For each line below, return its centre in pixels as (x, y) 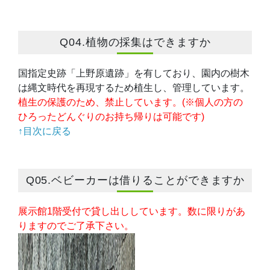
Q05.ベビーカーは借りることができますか (135, 180)
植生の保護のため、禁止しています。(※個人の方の (130, 102)
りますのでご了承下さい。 (76, 225)
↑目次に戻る (45, 131)
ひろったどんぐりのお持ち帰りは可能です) (111, 116)
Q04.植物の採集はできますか (135, 42)
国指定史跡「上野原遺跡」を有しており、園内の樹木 (134, 73)
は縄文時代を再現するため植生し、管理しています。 (134, 87)
